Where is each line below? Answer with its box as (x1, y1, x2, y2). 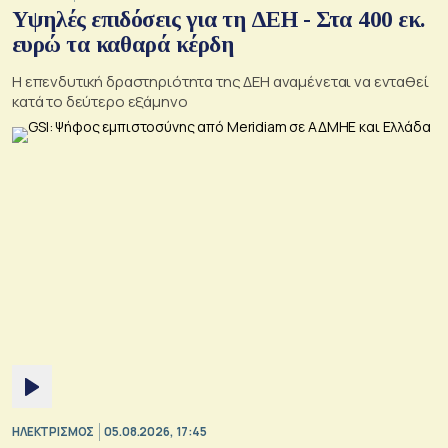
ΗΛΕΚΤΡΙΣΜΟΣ (12, 424, 95, 440)
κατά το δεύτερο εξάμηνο (12, 90, 188, 112)
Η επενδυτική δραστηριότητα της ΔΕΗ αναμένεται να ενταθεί (12, 70, 429, 92)
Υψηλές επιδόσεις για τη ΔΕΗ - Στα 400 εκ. (12, 6, 425, 32)
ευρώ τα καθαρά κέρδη (12, 31, 233, 57)
